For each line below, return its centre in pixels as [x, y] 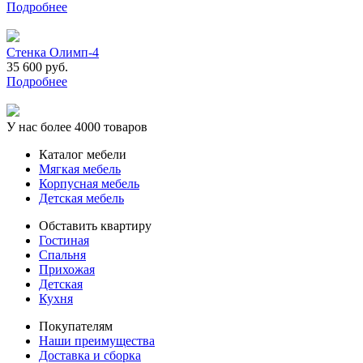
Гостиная [64, 240]
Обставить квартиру [95, 225]
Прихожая [67, 269]
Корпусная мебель [89, 183]
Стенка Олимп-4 [53, 52]
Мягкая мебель [80, 169]
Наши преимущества [97, 340]
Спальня [62, 254]
